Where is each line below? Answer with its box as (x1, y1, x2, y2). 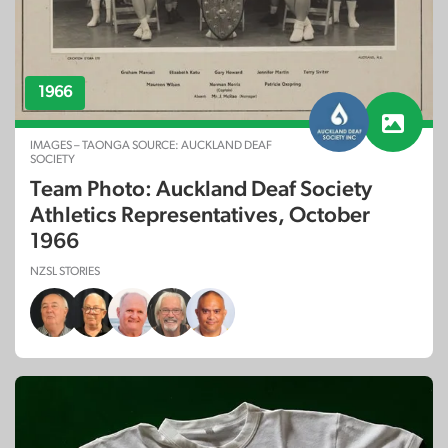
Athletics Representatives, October (30, 203, 370, 226)
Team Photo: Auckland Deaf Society (30, 177, 372, 200)
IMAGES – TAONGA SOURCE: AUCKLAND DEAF (30, 138, 272, 151)
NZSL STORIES (30, 264, 100, 277)
